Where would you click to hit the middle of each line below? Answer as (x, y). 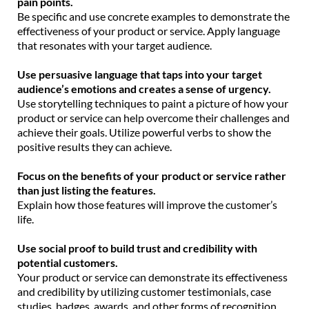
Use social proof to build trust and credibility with (137, 248)
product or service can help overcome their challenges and (153, 117)
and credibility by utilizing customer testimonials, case (144, 291)
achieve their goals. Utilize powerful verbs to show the (144, 132)
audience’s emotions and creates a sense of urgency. (144, 88)
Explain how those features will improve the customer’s (147, 204)
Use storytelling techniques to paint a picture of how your (153, 103)
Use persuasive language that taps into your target (140, 74)
